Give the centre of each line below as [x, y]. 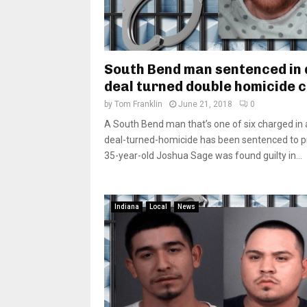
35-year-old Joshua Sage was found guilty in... [203, 155]
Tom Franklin [138, 104]
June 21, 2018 [205, 104]
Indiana [127, 206]
